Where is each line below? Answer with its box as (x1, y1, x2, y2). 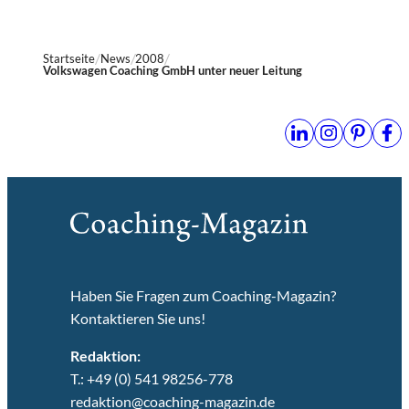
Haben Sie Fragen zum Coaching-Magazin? (69, 287, 339, 305)
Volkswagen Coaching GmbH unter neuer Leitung (43, 62, 303, 78)
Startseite (43, 50, 96, 66)
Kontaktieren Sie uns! (69, 309, 208, 328)
